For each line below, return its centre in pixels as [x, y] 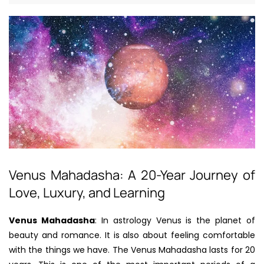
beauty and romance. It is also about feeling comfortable [132, 235]
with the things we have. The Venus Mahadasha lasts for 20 [132, 250]
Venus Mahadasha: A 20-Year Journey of [132, 175]
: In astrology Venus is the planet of [175, 220]
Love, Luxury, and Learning [87, 192]
